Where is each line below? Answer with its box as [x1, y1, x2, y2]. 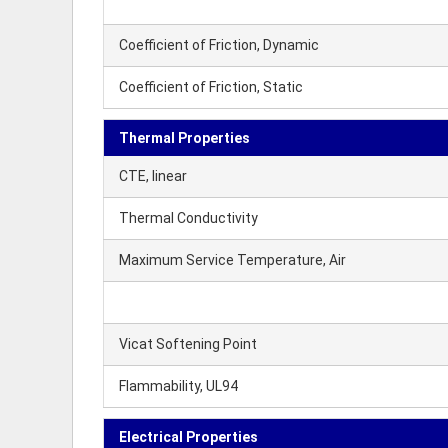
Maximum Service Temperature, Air [119, 252, 346, 268]
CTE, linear [119, 168, 187, 184]
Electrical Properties [119, 429, 258, 445]
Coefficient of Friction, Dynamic [119, 37, 319, 53]
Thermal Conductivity [119, 210, 258, 226]
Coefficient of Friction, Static [119, 79, 303, 95]
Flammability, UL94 [119, 378, 238, 394]
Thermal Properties [119, 130, 250, 146]
